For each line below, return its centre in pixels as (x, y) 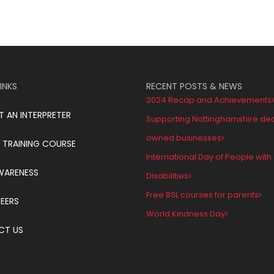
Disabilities (167, 176)
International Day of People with (209, 157)
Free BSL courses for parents (202, 194)
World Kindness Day (186, 213)
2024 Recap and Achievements (209, 100)
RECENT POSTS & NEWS (194, 86)
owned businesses (184, 138)
